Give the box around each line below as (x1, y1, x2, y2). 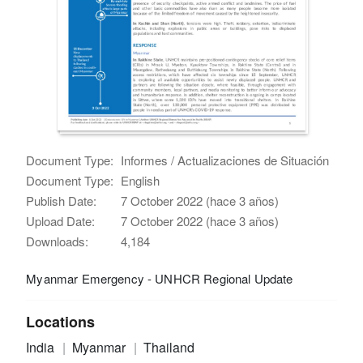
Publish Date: (26, 191, 97, 209)
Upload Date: (26, 211, 96, 229)
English (121, 171, 160, 189)
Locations (26, 310, 96, 332)
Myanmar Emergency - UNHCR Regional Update (26, 269, 293, 287)
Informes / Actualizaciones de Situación (121, 151, 330, 169)
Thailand (143, 337, 194, 357)
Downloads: (26, 232, 89, 250)
